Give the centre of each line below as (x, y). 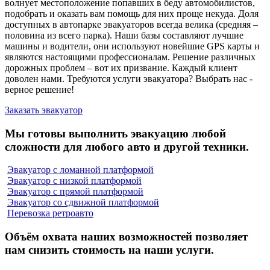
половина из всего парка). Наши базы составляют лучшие (124, 35)
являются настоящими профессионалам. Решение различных (130, 57)
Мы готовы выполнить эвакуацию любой (115, 133)
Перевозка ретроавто (50, 213)
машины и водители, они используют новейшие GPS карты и (132, 46)
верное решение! (39, 89)
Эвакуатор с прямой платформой (75, 192)
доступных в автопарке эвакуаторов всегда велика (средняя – (131, 24)
